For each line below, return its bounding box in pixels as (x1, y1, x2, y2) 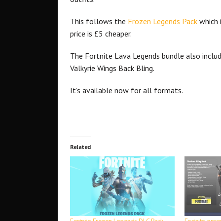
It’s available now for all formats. (70, 85, 183, 96)
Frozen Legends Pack (128, 16, 199, 27)
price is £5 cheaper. (70, 29, 132, 39)
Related (70, 143, 91, 151)
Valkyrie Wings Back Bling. (70, 63, 154, 74)
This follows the (70, 16, 128, 27)
